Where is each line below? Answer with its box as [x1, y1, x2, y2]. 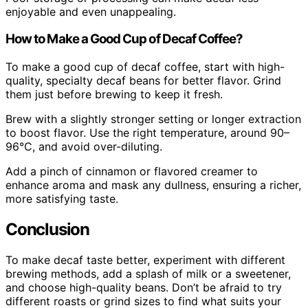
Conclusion [5, 219, 89, 239]
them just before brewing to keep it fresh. [5, 87, 223, 102]
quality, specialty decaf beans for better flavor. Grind [5, 74, 281, 88]
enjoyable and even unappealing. [5, 4, 176, 19]
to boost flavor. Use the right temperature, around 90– [5, 126, 289, 140]
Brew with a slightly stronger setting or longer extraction [5, 112, 301, 126]
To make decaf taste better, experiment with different [5, 252, 285, 267]
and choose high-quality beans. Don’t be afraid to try [5, 280, 282, 294]
